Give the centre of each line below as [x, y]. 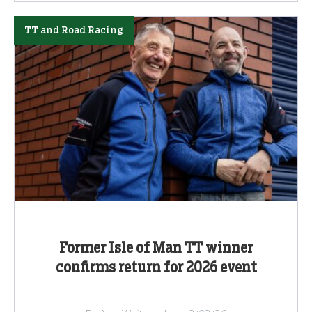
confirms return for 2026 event [156, 268]
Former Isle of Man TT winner [156, 248]
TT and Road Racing [74, 30]
